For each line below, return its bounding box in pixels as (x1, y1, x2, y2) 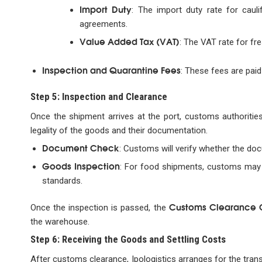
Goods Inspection (42, 159, 120, 173)
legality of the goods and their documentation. (30, 125, 208, 136)
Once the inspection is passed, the (30, 202, 169, 213)
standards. (42, 175, 82, 187)
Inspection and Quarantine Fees (42, 63, 181, 76)
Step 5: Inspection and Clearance (30, 91, 167, 103)
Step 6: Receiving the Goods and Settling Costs (30, 233, 226, 245)
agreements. (80, 19, 127, 30)
